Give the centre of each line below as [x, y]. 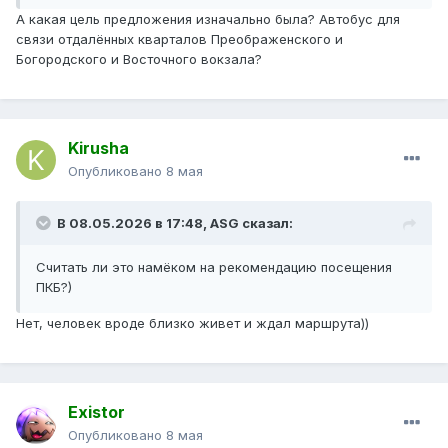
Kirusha [98, 148]
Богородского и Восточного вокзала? [139, 59]
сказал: [266, 223]
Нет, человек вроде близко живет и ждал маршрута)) [192, 323]
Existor [96, 412]
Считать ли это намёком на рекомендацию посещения [214, 267]
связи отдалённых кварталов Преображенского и [179, 39]
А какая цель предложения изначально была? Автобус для [208, 19]
